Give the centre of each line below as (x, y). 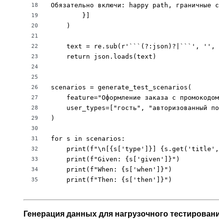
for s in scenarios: (88, 139)
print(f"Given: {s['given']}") (115, 159)
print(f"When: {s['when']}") (111, 170)
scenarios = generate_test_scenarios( (121, 88)
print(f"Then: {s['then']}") (111, 180)
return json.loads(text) (104, 57)
